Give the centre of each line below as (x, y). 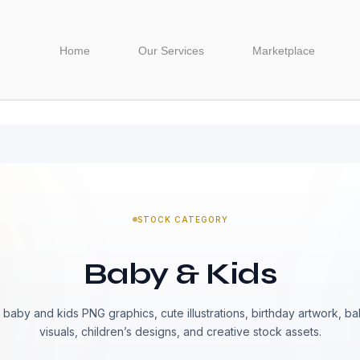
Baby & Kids (180, 274)
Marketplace (284, 51)
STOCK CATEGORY (182, 219)
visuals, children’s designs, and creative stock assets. (180, 331)
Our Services (172, 51)
